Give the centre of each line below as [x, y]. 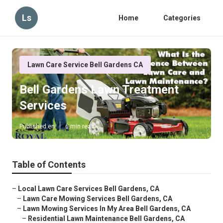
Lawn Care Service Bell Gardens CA [85, 65]
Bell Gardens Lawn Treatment [99, 90]
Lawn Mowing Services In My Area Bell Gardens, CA [107, 209]
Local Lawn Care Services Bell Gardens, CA [89, 189]
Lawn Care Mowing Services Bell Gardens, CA [98, 199]
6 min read [80, 127]
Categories [182, 18]
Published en [37, 127]
